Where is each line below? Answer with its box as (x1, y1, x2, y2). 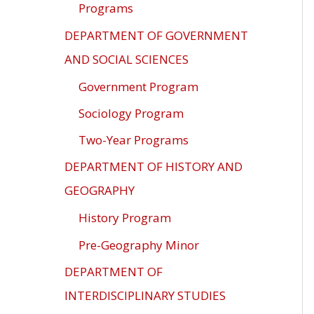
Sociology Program (78, 104, 184, 121)
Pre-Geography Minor (78, 236, 199, 253)
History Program (78, 210, 171, 226)
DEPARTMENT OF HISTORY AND (64, 158, 243, 175)
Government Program (78, 78, 198, 95)
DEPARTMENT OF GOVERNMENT (64, 27, 248, 43)
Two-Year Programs (78, 132, 189, 148)
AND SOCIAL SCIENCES (64, 50, 189, 67)
